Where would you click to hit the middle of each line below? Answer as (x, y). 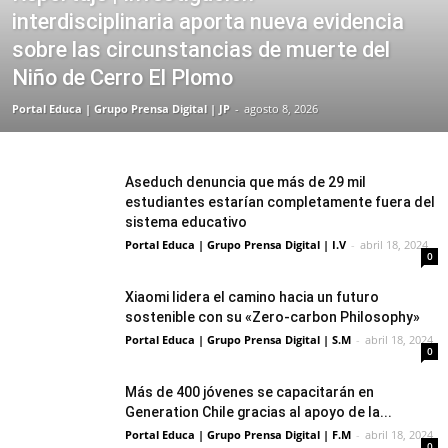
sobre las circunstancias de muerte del (201, 49)
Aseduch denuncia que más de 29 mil (245, 182)
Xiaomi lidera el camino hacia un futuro (252, 297)
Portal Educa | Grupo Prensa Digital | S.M (238, 339)
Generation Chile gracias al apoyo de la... (258, 412)
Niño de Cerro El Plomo (122, 77)
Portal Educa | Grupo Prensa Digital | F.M (238, 434)
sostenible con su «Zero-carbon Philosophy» (272, 317)
